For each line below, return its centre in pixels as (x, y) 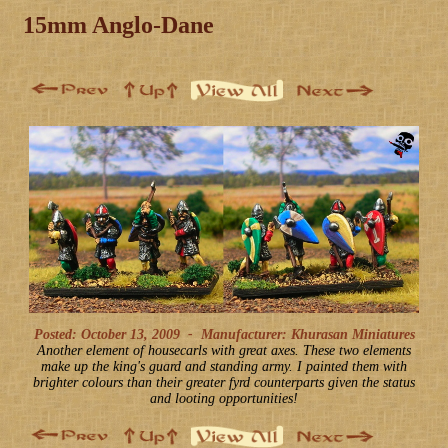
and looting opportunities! (224, 398)
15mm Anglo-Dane (118, 24)
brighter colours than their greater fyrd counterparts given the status (224, 382)
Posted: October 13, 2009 (106, 334)
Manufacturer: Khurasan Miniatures (303, 334)
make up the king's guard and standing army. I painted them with (224, 366)
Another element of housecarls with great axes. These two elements (224, 350)
